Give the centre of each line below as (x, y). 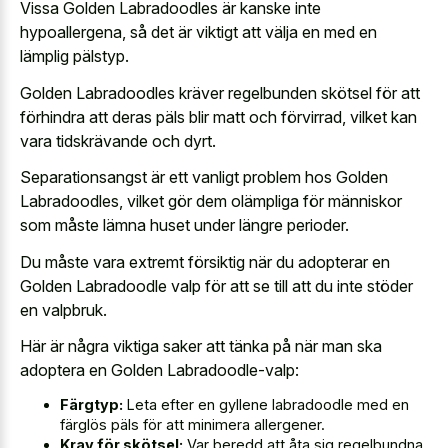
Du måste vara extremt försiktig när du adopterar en (205, 261)
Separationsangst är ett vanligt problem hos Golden (204, 177)
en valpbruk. (63, 309)
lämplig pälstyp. (74, 56)
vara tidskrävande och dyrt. (118, 140)
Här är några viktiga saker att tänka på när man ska (201, 346)
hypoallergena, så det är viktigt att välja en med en (198, 32)
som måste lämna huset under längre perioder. (184, 225)
